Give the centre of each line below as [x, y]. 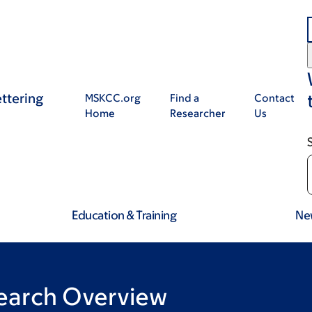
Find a [184, 98]
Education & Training [124, 215]
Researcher [197, 113]
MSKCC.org [112, 98]
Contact [274, 98]
